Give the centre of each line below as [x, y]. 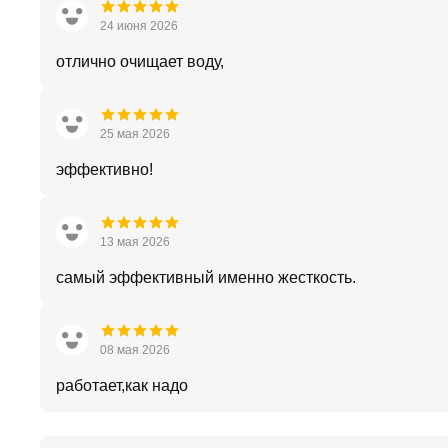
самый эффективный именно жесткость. [206, 277]
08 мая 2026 [135, 350]
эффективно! [104, 169]
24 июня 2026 [139, 26]
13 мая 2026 [135, 242]
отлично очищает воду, [140, 61]
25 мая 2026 [135, 134]
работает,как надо [122, 385]
